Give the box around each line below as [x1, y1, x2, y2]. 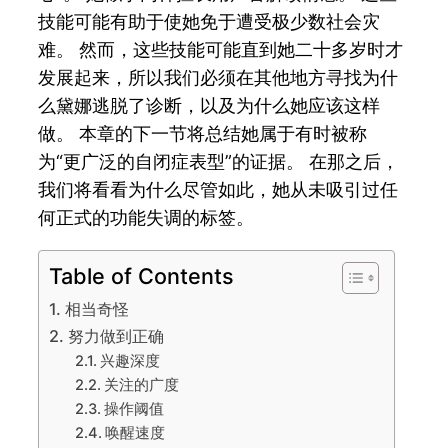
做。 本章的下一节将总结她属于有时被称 [38, 122, 368, 144]
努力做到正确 [67, 325, 164, 346]
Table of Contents [49, 262, 235, 289]
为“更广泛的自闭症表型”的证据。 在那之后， [38, 150, 400, 172]
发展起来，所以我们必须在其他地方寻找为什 [38, 66, 399, 88]
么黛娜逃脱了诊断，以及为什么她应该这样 [38, 94, 381, 116]
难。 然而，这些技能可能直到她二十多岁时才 [38, 38, 404, 60]
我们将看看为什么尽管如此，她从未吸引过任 [38, 178, 399, 200]
